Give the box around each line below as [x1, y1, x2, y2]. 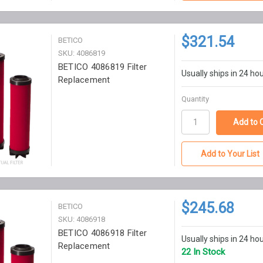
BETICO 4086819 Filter [58, 62, 147, 73]
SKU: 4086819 [58, 49, 105, 58]
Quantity [181, 95, 209, 104]
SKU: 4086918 [58, 214, 105, 224]
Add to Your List [201, 149, 260, 159]
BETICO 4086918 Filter [58, 227, 147, 238]
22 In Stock [181, 247, 225, 258]
